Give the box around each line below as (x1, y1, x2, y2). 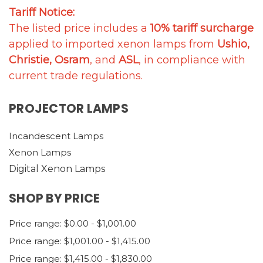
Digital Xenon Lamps (9, 163, 105, 174)
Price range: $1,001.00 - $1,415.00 (9, 235, 150, 247)
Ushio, (217, 37, 249, 50)
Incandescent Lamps (9, 130, 103, 141)
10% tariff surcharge (150, 21, 254, 35)
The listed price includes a (9, 21, 150, 35)
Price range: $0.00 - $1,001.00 (9, 217, 136, 229)
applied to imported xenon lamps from (9, 37, 217, 50)
